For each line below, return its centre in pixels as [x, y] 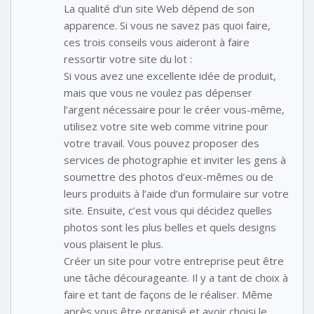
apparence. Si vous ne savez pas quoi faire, [167, 25]
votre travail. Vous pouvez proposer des [162, 143]
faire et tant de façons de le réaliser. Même [168, 294]
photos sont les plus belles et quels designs [170, 227]
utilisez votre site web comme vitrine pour [166, 126]
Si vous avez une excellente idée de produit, [170, 75]
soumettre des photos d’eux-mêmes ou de [169, 176]
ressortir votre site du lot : [128, 59]
